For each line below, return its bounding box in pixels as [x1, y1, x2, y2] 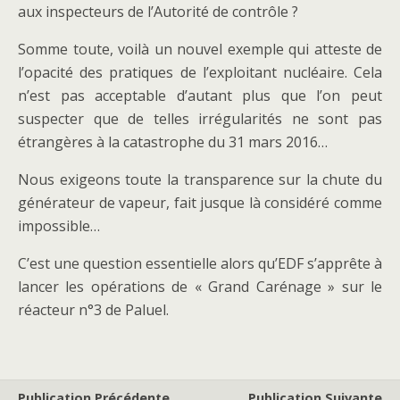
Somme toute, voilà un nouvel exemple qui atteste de [18, 39, 382, 59]
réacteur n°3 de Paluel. [18, 300, 169, 320]
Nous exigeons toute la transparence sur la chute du [18, 170, 382, 189]
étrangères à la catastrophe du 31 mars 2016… [18, 132, 328, 152]
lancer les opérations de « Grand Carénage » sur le [18, 277, 382, 296]
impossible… [18, 216, 100, 236]
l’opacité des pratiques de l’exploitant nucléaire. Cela [18, 62, 382, 82]
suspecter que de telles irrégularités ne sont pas [18, 109, 382, 129]
